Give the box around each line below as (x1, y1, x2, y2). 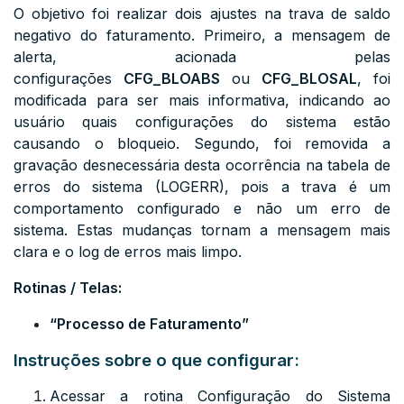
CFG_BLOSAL (262, 69, 357, 87)
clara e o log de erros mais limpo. (14, 243, 242, 261)
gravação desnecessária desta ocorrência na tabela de (14, 156, 390, 174)
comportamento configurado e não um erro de (14, 199, 390, 217)
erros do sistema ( (14, 178, 161, 196)
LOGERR (160, 178, 219, 196)
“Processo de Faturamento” (50, 315, 249, 333)
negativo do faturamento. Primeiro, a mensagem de (14, 26, 390, 44)
